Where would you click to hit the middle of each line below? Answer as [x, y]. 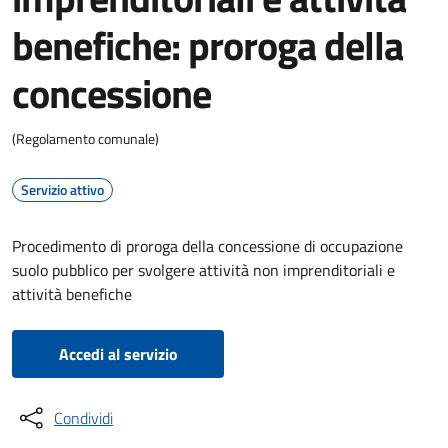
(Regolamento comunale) [85, 138]
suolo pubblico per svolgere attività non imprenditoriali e [203, 270]
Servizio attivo [62, 189]
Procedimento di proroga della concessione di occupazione [207, 246]
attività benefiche [72, 294]
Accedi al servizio [118, 354]
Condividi [83, 418]
